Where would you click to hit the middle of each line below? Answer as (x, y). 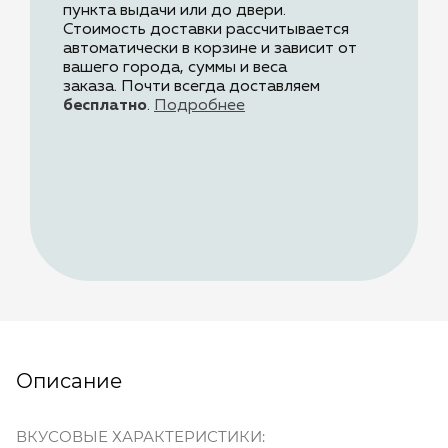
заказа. (92, 87)
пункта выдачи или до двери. (176, 11)
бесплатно (105, 106)
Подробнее (199, 106)
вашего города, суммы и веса (175, 68)
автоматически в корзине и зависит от (210, 49)
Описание (69, 381)
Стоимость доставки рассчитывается (206, 30)
